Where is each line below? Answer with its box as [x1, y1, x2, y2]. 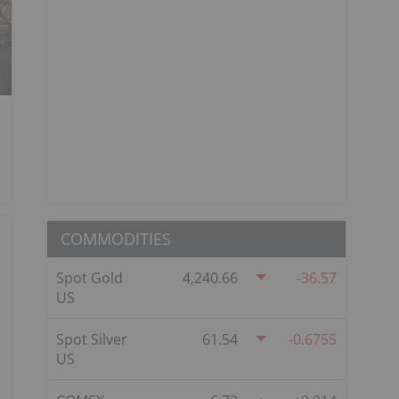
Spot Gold [56, 267, 123, 288]
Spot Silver [56, 329, 127, 349]
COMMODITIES [61, 227, 171, 249]
